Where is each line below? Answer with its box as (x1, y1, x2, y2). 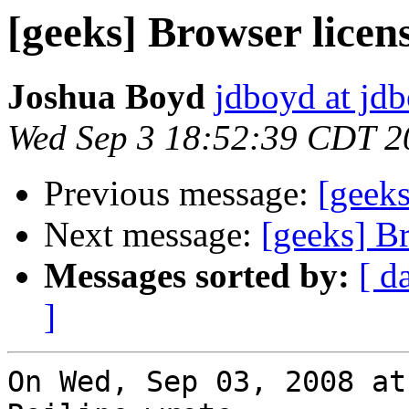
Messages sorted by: (44, 256, 350, 296)
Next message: (44, 215, 261, 255)
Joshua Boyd (7, 77, 205, 117)
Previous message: (44, 173, 318, 214)
